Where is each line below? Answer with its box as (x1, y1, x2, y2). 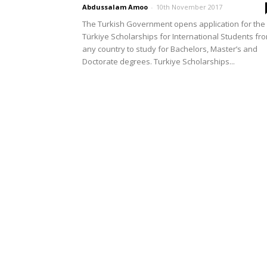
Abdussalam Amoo (82, 2, 148, 11)
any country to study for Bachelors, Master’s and (82, 43, 257, 54)
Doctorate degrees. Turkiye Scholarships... (82, 55, 235, 67)
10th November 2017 (156, 2, 222, 11)
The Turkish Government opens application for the (82, 18, 265, 29)
